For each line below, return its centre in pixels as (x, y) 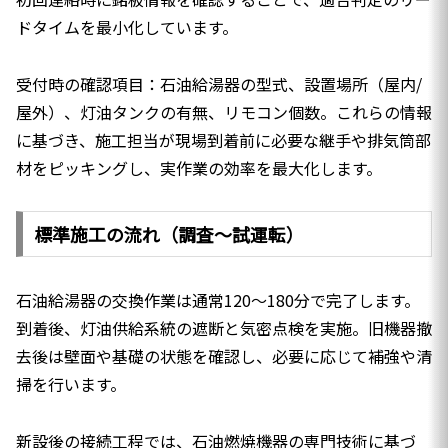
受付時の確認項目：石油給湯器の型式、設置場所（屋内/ (219, 84)
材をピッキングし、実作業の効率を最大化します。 (199, 168)
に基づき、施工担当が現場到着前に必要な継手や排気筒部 (223, 140)
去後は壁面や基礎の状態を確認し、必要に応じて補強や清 (224, 355)
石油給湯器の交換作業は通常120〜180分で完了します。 (218, 299)
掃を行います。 (71, 383)
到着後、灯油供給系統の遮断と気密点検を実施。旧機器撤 (224, 327)
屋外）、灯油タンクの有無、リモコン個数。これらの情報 (224, 112)
